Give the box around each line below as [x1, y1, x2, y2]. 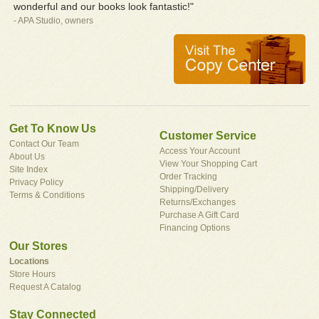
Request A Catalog [9, 281, 82, 292]
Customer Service [159, 129, 256, 142]
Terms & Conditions [9, 189, 85, 200]
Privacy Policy [9, 177, 64, 187]
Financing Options [159, 222, 230, 233]
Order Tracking [159, 171, 217, 182]
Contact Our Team [9, 138, 80, 149]
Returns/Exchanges [159, 197, 236, 207]
